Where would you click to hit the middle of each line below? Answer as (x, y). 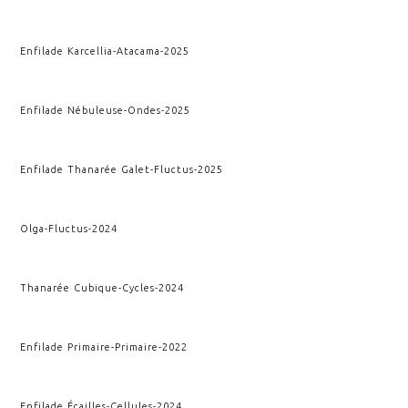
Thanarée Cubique (70, 287)
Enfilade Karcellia (67, 51)
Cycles (139, 287)
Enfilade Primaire (66, 347)
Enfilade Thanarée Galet (86, 169)
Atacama (139, 51)
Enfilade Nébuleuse (72, 110)
